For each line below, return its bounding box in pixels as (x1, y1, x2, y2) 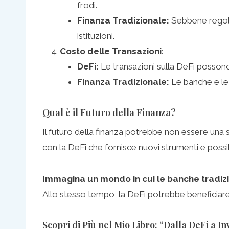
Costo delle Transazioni (60, 45, 162, 56)
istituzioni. (77, 30, 114, 41)
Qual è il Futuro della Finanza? (42, 106, 176, 119)
